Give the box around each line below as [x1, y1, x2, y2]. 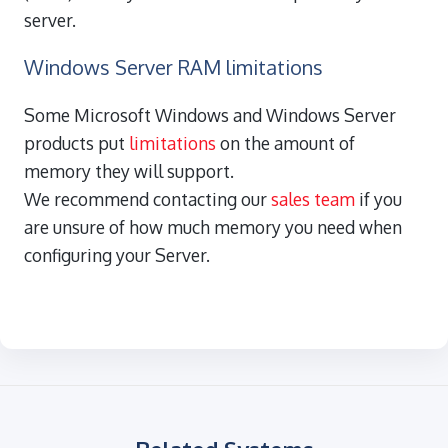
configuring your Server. [24, 243, 210, 266]
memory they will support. [24, 159, 234, 182]
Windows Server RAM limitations [24, 53, 323, 80]
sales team [271, 187, 355, 210]
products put [24, 131, 129, 154]
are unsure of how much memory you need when [24, 215, 402, 238]
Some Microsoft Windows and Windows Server [24, 103, 396, 126]
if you [355, 187, 402, 210]
